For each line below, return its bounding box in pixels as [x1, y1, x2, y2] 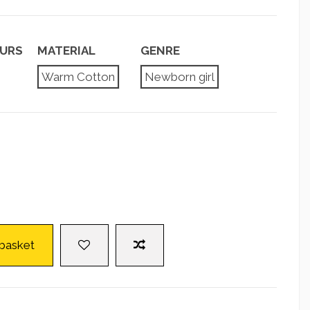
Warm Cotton [41, 69, 115, 84]
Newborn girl [145, 69, 215, 84]
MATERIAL [37, 44, 95, 58]
